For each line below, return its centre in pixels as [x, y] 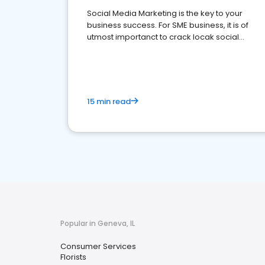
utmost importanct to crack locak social [163, 37]
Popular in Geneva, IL [98, 223]
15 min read [109, 101]
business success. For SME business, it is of [168, 25]
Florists [73, 257]
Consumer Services [98, 246]
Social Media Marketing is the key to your [165, 13]
